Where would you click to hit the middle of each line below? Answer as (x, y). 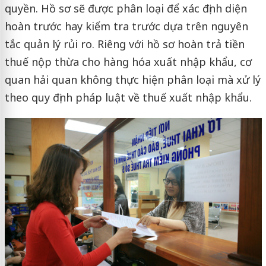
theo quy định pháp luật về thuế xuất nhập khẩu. (128, 97)
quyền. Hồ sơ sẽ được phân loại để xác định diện (126, 8)
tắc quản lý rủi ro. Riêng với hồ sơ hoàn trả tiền (124, 44)
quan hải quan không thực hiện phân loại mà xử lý (132, 80)
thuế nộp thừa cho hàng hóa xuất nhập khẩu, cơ (128, 62)
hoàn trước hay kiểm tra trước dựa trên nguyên (126, 26)
